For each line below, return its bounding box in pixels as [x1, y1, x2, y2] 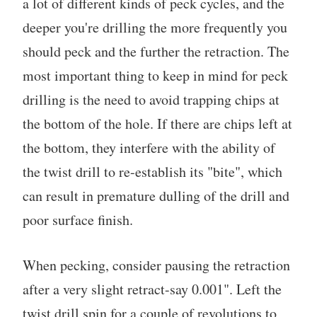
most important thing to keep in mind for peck [23, 65, 288, 85]
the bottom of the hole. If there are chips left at [23, 113, 292, 133]
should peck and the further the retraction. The [23, 41, 289, 61]
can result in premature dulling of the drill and [23, 185, 289, 205]
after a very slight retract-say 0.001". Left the [23, 279, 282, 299]
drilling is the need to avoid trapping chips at [23, 89, 279, 109]
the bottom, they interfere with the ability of [23, 137, 275, 157]
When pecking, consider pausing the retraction [23, 255, 290, 275]
